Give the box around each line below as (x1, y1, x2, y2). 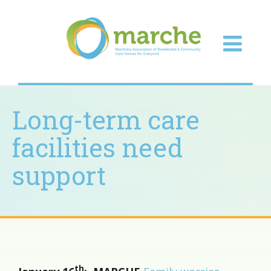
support (12, 158, 106, 192)
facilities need (12, 131, 183, 164)
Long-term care (12, 103, 200, 136)
